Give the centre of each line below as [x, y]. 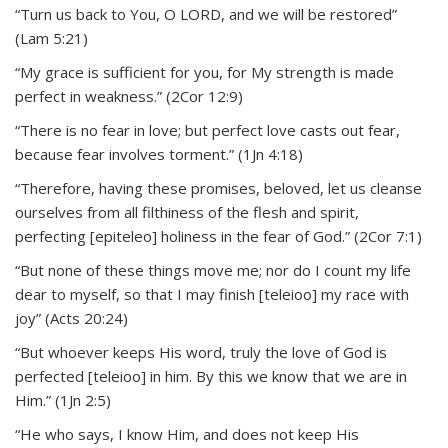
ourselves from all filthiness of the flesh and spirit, [187, 212]
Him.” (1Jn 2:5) [63, 400]
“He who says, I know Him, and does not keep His [187, 434]
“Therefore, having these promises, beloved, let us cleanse [218, 188]
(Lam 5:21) [51, 38]
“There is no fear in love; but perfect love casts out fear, [207, 130]
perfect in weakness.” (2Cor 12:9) [129, 96]
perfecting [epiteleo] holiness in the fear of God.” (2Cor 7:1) [218, 236]
